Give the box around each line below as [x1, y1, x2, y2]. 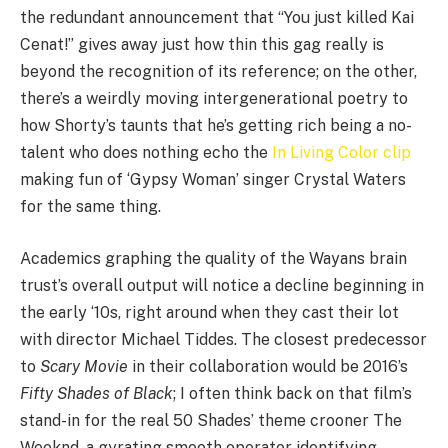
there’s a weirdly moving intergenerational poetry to [20, 89, 408, 109]
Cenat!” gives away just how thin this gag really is [20, 35, 384, 55]
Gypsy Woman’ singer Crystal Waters [130, 170, 406, 190]
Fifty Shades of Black [20, 384, 173, 404]
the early [20, 303, 91, 323]
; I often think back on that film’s [173, 384, 412, 404]
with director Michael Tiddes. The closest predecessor [20, 330, 427, 350]
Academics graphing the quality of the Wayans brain [20, 249, 407, 269]
